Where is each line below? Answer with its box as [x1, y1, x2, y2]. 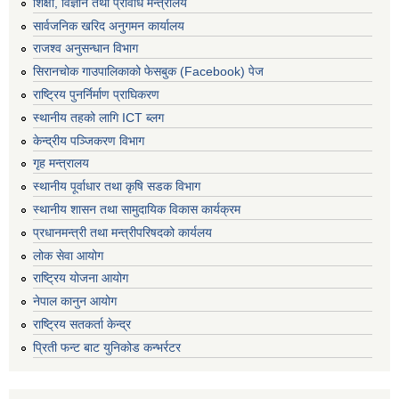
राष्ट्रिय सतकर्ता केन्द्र [33, 316, 131, 331]
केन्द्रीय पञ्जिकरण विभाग [33, 133, 144, 148]
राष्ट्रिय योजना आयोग [33, 271, 128, 286]
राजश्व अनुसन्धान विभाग [33, 41, 138, 56]
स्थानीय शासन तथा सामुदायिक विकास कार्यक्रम [33, 201, 240, 216]
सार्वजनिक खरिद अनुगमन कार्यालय [33, 18, 184, 33]
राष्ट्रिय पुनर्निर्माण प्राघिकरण [33, 86, 159, 102]
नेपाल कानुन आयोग [33, 294, 117, 309]
